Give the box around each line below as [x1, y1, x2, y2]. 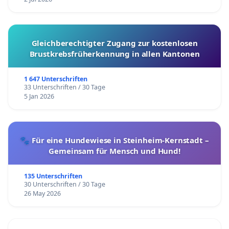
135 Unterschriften [24, 172, 82, 181]
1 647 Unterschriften [24, 75, 87, 84]
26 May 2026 [24, 189, 61, 198]
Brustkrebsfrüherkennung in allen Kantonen [29, 49, 200, 59]
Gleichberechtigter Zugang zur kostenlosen [31, 38, 198, 49]
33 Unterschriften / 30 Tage [24, 83, 105, 92]
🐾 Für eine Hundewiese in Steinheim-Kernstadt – [20, 135, 209, 146]
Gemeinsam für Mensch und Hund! [49, 146, 180, 156]
